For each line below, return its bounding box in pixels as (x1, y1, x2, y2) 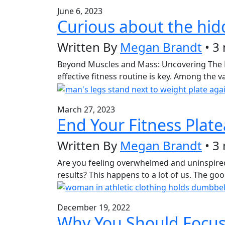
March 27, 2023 (57, 103, 115, 115)
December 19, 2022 (57, 202, 130, 213)
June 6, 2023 (57, 6, 102, 17)
